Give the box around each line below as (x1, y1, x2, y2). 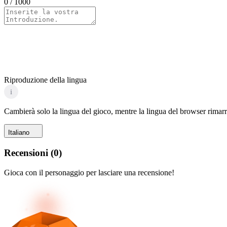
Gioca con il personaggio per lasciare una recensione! (4, 168, 174, 177)
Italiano (8, 129, 29, 137)
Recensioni (4, 147, 48, 159)
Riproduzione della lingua (4, 75, 87, 85)
